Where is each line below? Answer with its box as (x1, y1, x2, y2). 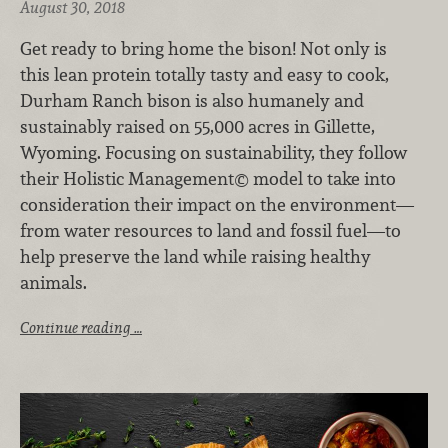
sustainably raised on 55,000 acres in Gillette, (20, 115, 375, 139)
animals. (20, 271, 91, 295)
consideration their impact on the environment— (20, 193, 414, 217)
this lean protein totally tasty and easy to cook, (20, 63, 389, 87)
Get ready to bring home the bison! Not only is (20, 37, 387, 61)
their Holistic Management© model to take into (20, 167, 396, 191)
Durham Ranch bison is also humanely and (20, 89, 364, 113)
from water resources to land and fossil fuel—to (20, 219, 401, 243)
